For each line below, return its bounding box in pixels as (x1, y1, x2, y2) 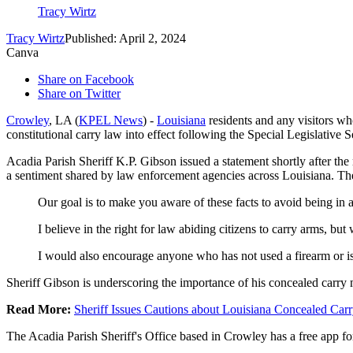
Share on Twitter (38, 87, 121, 101)
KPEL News (79, 113, 143, 128)
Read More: (6, 303, 74, 317)
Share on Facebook (38, 72, 134, 87)
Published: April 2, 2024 (65, 32, 186, 46)
